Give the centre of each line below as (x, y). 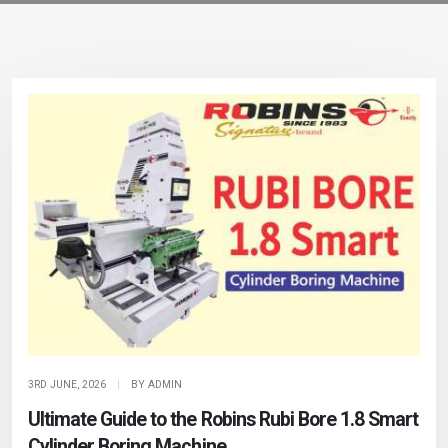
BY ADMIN (155, 384)
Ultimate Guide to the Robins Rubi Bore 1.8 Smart (223, 419)
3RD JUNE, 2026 (67, 384)
